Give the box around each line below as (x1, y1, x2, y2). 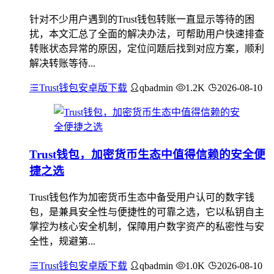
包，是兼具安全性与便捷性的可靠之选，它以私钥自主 (29, 207, 264, 218)
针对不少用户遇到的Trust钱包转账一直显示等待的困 (29, 13, 254, 24)
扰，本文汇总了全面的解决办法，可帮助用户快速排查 (29, 28, 264, 39)
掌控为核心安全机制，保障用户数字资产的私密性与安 (29, 221, 264, 232)
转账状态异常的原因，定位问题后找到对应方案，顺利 (29, 43, 264, 54)
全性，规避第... (29, 236, 95, 247)
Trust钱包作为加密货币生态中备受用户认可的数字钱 (29, 192, 254, 203)
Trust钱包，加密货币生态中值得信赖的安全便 (29, 147, 265, 161)
